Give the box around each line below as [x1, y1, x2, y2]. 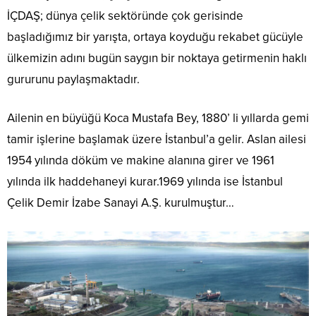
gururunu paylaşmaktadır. [7, 71, 140, 87]
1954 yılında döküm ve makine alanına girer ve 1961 [7, 152, 274, 168]
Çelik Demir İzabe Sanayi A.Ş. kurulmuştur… [7, 195, 234, 210]
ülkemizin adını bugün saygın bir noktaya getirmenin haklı [7, 50, 307, 66]
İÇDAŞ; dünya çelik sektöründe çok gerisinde [7, 8, 243, 23]
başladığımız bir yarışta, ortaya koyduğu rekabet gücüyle [7, 29, 303, 44]
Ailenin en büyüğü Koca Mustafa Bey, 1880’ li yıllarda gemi [7, 110, 309, 126]
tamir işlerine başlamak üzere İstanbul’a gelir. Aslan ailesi [7, 131, 306, 147]
